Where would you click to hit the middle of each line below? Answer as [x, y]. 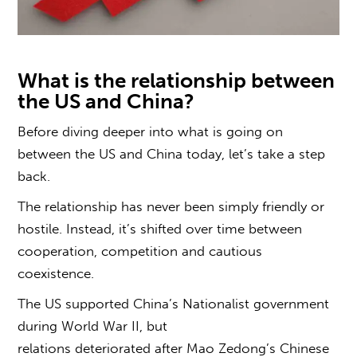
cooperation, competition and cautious [140, 251]
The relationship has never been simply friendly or [171, 206]
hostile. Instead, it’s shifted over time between [160, 228]
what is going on [231, 131]
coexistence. [56, 273]
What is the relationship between [177, 80]
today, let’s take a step [254, 153]
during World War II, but [93, 326]
